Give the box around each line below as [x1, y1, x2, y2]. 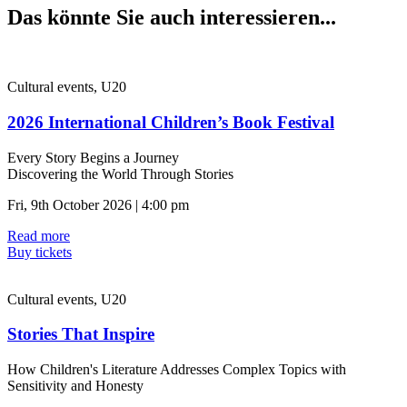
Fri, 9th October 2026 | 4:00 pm [7, 196, 189, 213]
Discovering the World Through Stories [7, 165, 233, 182]
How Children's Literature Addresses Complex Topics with [7, 362, 346, 378]
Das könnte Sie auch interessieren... [7, 5, 336, 30]
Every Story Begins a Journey [7, 149, 179, 165]
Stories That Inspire [7, 324, 154, 344]
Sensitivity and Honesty [7, 378, 144, 394]
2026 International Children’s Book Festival [7, 112, 334, 132]
